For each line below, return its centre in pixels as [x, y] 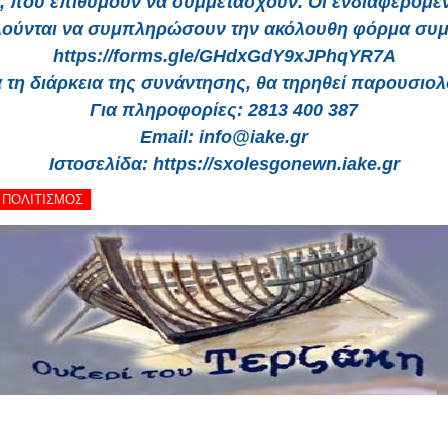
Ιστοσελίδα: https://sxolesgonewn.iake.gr [224, 164]
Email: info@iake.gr [224, 137]
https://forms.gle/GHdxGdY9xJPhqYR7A [224, 56]
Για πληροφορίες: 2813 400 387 [224, 110]
